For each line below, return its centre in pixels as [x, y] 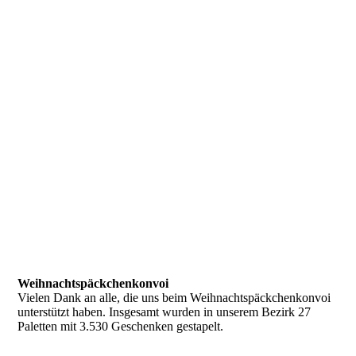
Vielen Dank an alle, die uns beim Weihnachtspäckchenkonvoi [174, 298]
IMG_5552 [46, 208]
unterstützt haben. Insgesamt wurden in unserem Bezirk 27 [164, 312]
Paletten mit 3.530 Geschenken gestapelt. [121, 326]
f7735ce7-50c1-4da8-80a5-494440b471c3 [124, 179]
